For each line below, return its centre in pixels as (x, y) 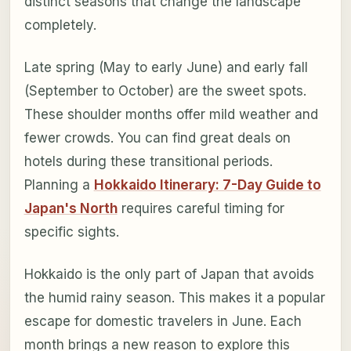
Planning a (59, 185)
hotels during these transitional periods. (148, 161)
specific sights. (71, 232)
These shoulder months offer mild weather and (171, 114)
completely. (60, 25)
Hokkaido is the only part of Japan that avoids (169, 274)
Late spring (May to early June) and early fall (166, 67)
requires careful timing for (201, 208)
